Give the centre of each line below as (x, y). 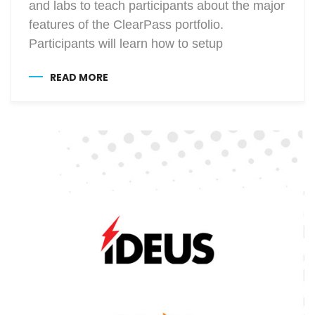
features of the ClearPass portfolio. (126, 24)
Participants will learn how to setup (126, 43)
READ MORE (79, 77)
